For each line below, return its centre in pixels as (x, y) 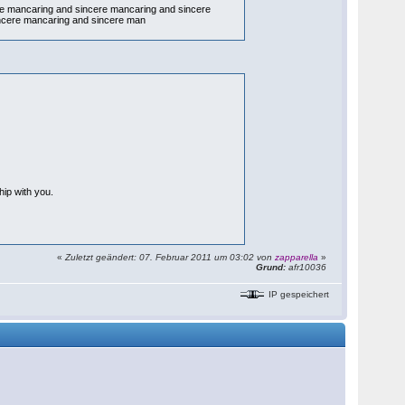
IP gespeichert (298, 294)
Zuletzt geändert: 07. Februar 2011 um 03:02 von (170, 257)
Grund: (271, 267)
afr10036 (306, 267)
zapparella (297, 257)
